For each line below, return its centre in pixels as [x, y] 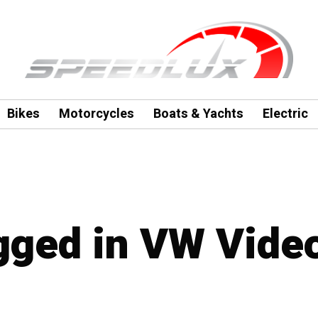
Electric [285, 114]
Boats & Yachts [198, 114]
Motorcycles [96, 114]
